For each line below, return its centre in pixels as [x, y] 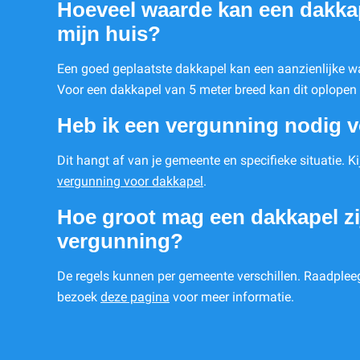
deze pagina [135, 297]
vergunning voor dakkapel [130, 182]
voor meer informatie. [232, 297]
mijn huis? [109, 34]
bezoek [79, 297]
